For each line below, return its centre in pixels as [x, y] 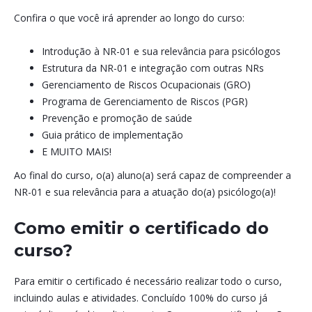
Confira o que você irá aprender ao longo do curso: [130, 18]
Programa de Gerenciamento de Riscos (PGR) [145, 101]
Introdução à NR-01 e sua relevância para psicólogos [162, 51]
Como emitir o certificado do [142, 228]
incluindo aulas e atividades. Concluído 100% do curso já [141, 298]
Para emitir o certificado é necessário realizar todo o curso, [148, 281]
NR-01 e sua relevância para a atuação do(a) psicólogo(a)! [145, 192]
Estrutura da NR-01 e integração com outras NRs [153, 68]
